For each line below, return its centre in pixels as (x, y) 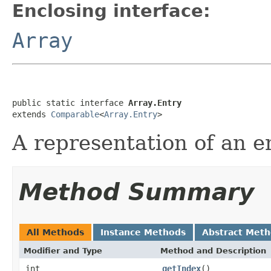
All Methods (55, 232)
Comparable (75, 114)
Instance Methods (143, 232)
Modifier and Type (63, 250)
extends (31, 114)
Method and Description (213, 250)
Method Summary (136, 192)
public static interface (70, 103)
